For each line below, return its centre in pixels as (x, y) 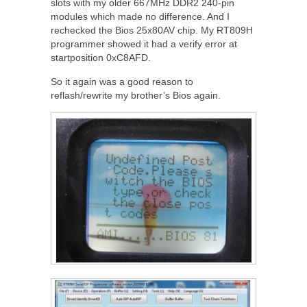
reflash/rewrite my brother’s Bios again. (136, 96)
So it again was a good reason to (122, 82)
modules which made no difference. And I (140, 17)
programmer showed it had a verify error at (144, 44)
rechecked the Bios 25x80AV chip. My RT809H (152, 30)
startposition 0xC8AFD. (101, 58)
